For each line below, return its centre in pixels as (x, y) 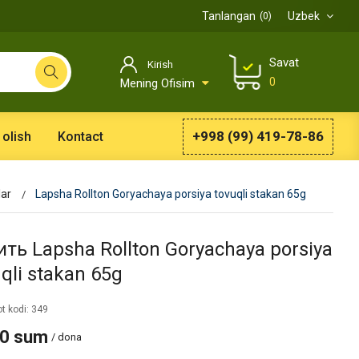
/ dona (66, 337)
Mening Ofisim (159, 84)
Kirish (160, 65)
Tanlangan (229, 16)
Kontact (80, 136)
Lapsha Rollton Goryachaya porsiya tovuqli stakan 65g (170, 194)
